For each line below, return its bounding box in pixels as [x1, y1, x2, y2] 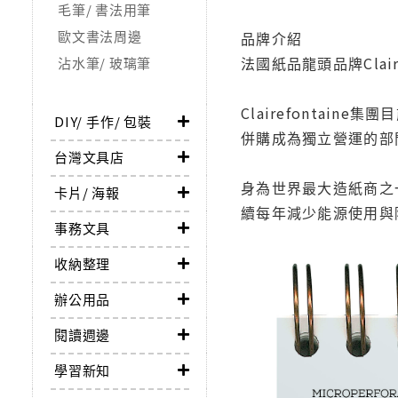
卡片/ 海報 [54, 183, 120, 203]
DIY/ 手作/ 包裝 [54, 112, 152, 131]
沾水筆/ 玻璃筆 [58, 53, 151, 73]
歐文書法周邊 [58, 27, 142, 46]
